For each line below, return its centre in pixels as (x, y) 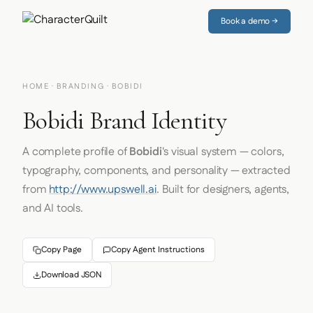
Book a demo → (249, 21)
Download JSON (71, 275)
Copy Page (61, 250)
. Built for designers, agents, (223, 190)
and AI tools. (53, 209)
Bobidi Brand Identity (124, 121)
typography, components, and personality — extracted (156, 171)
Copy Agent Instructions (158, 250)
